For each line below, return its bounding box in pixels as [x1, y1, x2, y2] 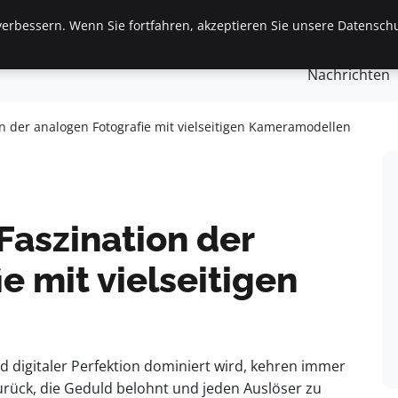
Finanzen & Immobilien [67, 25, 220, 44]
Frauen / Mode [247, 25, 345, 44]
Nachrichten [307, 65, 390, 84]
